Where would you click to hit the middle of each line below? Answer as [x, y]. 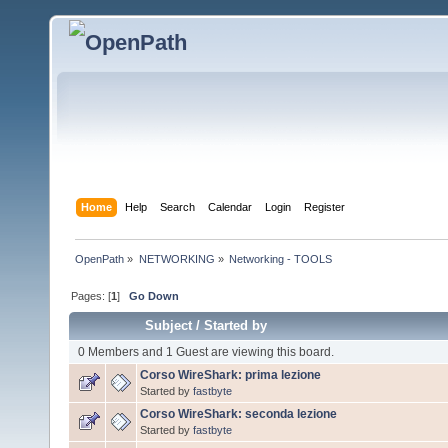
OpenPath [100, 258]
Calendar [230, 206]
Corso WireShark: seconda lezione [238, 413]
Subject [169, 325]
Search [178, 206]
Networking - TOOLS [280, 258]
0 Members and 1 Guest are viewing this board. [205, 351]
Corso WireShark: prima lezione [230, 374]
